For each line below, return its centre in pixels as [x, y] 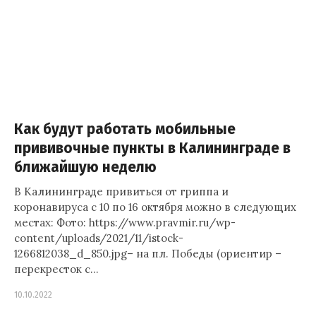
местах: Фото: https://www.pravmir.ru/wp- [125, 223]
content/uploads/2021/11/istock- [99, 238]
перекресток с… [56, 269]
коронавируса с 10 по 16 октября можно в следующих [155, 207]
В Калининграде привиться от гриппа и [121, 192]
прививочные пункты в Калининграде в [152, 148]
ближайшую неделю [85, 168]
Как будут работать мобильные [125, 129]
